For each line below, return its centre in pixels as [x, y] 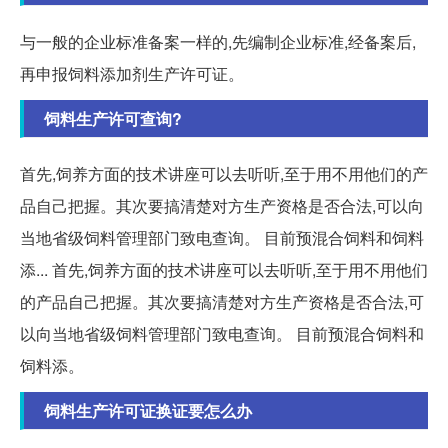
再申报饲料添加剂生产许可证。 [132, 73]
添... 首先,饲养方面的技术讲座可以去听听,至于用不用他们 [224, 269]
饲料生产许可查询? [113, 118]
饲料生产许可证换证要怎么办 [148, 410]
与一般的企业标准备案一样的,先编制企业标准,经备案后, [218, 41]
